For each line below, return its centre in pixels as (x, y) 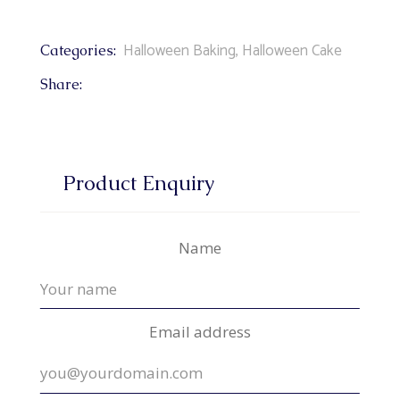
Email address (200, 332)
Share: (61, 84)
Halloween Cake (292, 50)
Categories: (78, 50)
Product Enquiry (138, 183)
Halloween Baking (179, 50)
